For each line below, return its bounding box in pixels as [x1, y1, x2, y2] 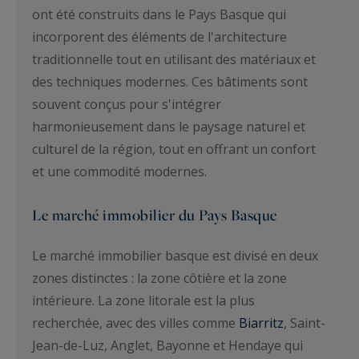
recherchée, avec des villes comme [32, 314, 239, 333]
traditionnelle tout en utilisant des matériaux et [32, 50, 316, 68]
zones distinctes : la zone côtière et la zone [32, 269, 287, 288]
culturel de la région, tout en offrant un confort [32, 139, 316, 158]
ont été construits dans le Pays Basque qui [32, 5, 286, 23]
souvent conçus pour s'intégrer [32, 95, 221, 113]
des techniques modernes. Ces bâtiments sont [32, 72, 308, 91]
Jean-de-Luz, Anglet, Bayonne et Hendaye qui [32, 337, 303, 355]
